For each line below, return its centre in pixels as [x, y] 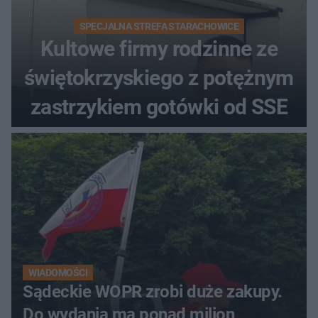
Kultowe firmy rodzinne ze [159, 49]
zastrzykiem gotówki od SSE [159, 107]
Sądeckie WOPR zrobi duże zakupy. [153, 292]
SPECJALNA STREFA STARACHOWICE [159, 27]
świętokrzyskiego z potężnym [159, 78]
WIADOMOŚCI [58, 273]
